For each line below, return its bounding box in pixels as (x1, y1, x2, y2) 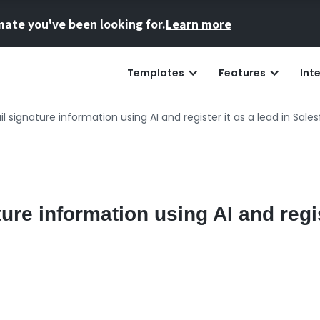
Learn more (166, 15, 231, 32)
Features (219, 66, 266, 80)
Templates (127, 66, 184, 80)
